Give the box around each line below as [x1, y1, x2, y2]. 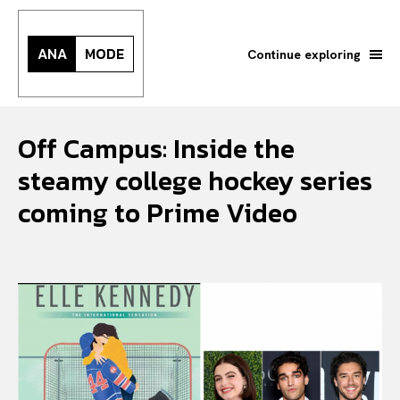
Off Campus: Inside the [18, 129, 295, 169]
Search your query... [47, 329, 184, 350]
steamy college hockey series [18, 161, 372, 201]
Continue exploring [247, 46, 361, 62]
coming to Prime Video [18, 193, 297, 233]
